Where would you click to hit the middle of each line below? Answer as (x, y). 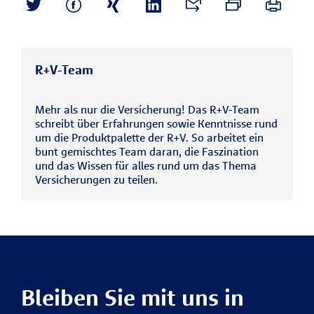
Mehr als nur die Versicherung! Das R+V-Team (147, 109)
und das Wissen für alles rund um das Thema (146, 165)
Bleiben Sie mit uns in (132, 297)
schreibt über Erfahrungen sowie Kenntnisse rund (156, 123)
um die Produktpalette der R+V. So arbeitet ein (149, 137)
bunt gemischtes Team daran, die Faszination (147, 151)
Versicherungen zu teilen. (96, 179)
